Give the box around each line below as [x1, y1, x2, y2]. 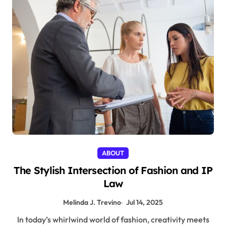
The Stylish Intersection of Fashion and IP [13, 164, 213, 177]
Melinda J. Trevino [63, 198, 121, 207]
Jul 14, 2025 [126, 198, 163, 207]
